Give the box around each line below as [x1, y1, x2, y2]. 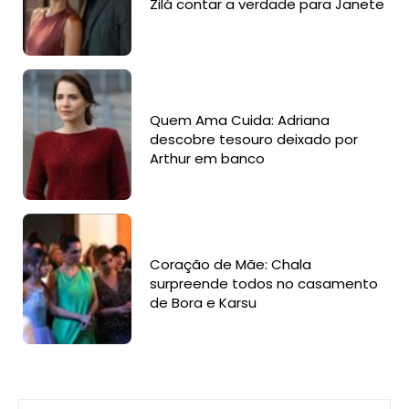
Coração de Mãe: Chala [150, 255, 312, 275]
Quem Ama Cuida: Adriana [150, 110, 330, 130]
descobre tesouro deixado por [150, 129, 359, 149]
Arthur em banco [150, 148, 266, 168]
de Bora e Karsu [150, 293, 257, 313]
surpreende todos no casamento [150, 274, 379, 294]
